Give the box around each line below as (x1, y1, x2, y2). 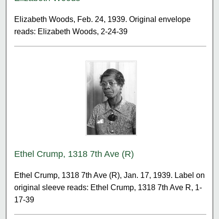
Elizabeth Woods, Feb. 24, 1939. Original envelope (14, 15, 191, 23)
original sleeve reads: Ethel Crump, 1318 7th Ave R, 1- (14, 183, 202, 192)
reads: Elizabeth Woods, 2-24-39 (14, 27, 128, 36)
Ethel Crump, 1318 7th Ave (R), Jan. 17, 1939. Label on (14, 171, 205, 179)
